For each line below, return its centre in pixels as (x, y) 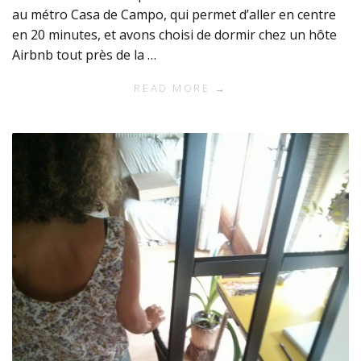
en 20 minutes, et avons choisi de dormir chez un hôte (174, 34)
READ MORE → (180, 87)
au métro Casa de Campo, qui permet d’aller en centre (174, 14)
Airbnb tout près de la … (84, 54)
